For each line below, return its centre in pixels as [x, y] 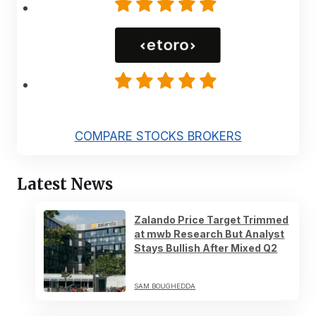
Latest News [65, 184]
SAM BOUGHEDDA [165, 286]
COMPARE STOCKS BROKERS [158, 136]
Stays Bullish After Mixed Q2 [206, 248]
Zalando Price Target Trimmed [212, 219]
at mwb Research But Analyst [209, 233]
